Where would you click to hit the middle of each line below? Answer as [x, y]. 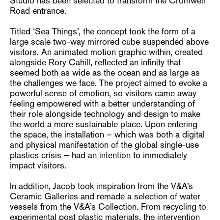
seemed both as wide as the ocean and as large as [105, 72]
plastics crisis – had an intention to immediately [99, 155]
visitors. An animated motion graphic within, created [107, 52]
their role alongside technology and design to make [105, 114]
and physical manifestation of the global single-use [105, 145]
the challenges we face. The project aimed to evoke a [109, 83]
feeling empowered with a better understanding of [103, 103]
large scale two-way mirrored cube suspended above [110, 41]
